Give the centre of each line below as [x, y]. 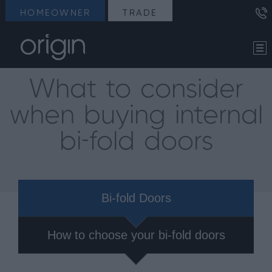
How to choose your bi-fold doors [136, 235]
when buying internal [136, 116]
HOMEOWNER [56, 13]
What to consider [136, 90]
